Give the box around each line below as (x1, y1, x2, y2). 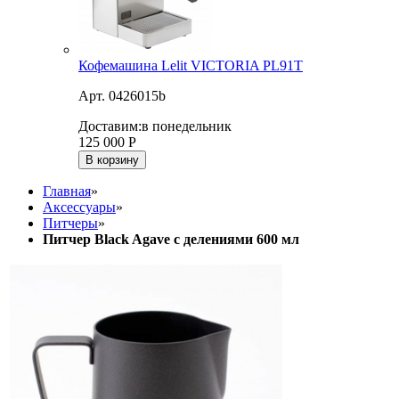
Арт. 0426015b (78, 88, 166, 104)
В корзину (85, 153, 139, 167)
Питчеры (43, 216, 98, 232)
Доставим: (78, 118, 142, 134)
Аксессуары (43, 199, 116, 216)
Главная (43, 183, 91, 199)
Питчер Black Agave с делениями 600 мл (43, 232, 299, 248)
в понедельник (142, 118, 232, 134)
